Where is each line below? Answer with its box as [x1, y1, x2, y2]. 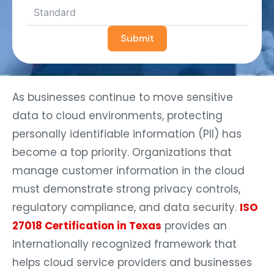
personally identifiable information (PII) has [12, 126, 242, 141]
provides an [161, 218, 227, 233]
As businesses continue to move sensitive [12, 89, 233, 105]
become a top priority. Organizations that [12, 144, 232, 160]
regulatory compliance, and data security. [12, 199, 240, 215]
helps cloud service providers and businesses [12, 254, 252, 270]
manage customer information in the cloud [12, 163, 245, 178]
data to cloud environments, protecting [12, 108, 223, 123]
